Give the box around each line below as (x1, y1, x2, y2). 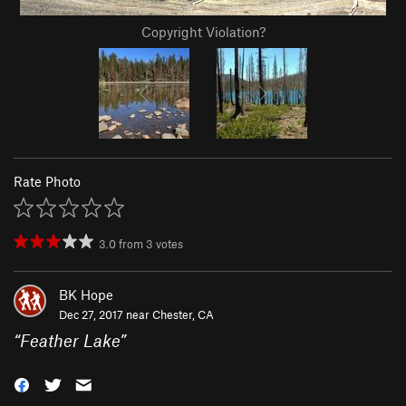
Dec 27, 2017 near (59, 307, 152, 323)
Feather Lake (20, 330, 120, 352)
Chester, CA (152, 307, 214, 323)
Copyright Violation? (140, 24, 266, 41)
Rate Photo (14, 173, 81, 190)
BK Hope (59, 286, 113, 304)
